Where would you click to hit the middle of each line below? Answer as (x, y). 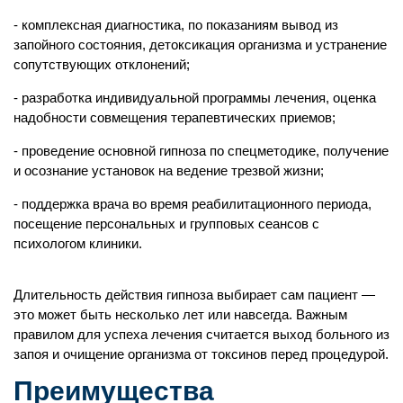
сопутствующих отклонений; (102, 64)
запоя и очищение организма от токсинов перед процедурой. (201, 354)
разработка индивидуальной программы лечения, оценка (199, 97)
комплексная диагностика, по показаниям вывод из (180, 24)
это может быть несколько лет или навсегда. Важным (180, 314)
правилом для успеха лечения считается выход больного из (201, 334)
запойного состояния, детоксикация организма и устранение (200, 44)
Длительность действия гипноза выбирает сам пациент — (194, 294)
